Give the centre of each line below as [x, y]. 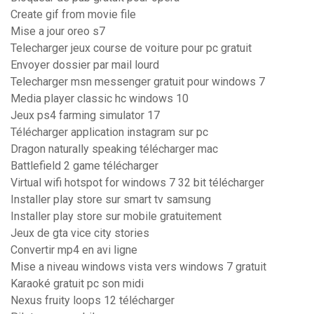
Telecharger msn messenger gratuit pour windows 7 [138, 82]
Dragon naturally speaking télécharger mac [114, 149]
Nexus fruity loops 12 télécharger [93, 301]
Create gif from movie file [73, 15]
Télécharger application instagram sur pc [109, 132]
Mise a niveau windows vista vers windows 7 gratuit [138, 267]
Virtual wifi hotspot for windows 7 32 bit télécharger [137, 183]
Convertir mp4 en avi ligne [74, 250]
